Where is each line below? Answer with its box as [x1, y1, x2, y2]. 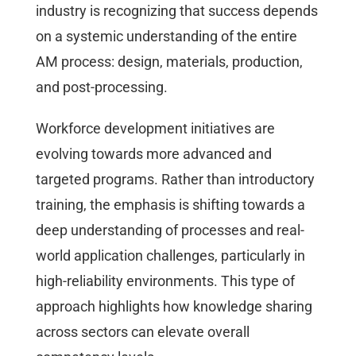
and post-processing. [36, 78, 168, 95]
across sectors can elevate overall [36, 323, 250, 340]
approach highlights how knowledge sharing [36, 297, 312, 315]
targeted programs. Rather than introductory [36, 170, 315, 188]
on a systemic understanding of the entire [36, 27, 297, 44]
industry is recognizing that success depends [36, 2, 318, 19]
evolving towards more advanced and [36, 145, 272, 162]
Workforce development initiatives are [36, 119, 275, 137]
